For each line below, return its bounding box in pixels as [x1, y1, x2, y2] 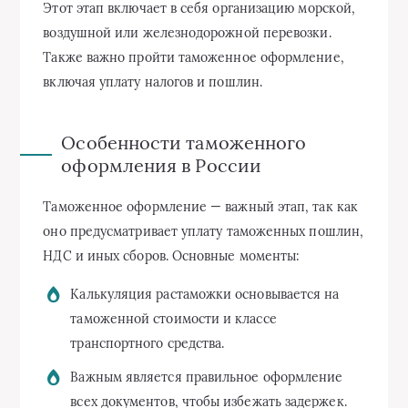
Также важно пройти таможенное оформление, [43, 48, 344, 66]
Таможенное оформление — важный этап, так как [43, 198, 358, 215]
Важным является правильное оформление [70, 368, 343, 385]
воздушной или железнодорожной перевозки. [43, 24, 331, 41]
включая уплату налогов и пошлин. [43, 73, 262, 90]
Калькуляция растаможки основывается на [70, 285, 340, 302]
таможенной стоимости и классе [70, 310, 277, 327]
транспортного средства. [70, 334, 225, 352]
